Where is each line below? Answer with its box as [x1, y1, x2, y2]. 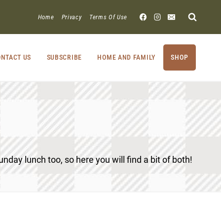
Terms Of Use [89, 13, 127, 21]
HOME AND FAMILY [97, 53, 155, 61]
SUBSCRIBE [46, 53, 82, 61]
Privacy [61, 13, 82, 21]
